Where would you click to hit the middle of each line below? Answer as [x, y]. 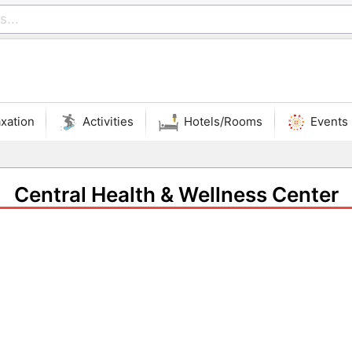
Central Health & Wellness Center [176, 194]
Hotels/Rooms [224, 121]
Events [330, 121]
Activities [108, 121]
